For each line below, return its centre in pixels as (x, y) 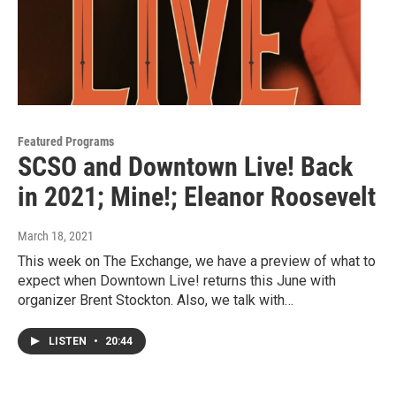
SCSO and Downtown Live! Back (185, 167)
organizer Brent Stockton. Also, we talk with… (156, 301)
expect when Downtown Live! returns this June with (177, 281)
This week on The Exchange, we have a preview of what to (197, 262)
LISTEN (69, 342)
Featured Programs (66, 142)
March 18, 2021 (56, 236)
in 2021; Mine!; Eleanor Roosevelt (197, 197)
